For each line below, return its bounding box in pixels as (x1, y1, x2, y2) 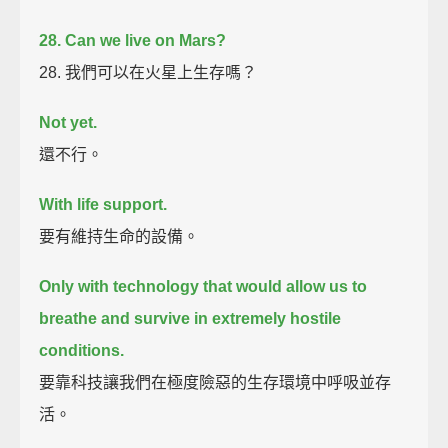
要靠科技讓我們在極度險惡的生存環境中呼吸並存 (39, 373, 392, 391)
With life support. (39, 195, 168, 213)
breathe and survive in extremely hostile (39, 309, 342, 327)
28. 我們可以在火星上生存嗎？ (39, 63, 258, 81)
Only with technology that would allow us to (39, 277, 368, 295)
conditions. (39, 341, 125, 359)
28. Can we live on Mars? (39, 31, 227, 49)
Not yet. (39, 113, 98, 131)
